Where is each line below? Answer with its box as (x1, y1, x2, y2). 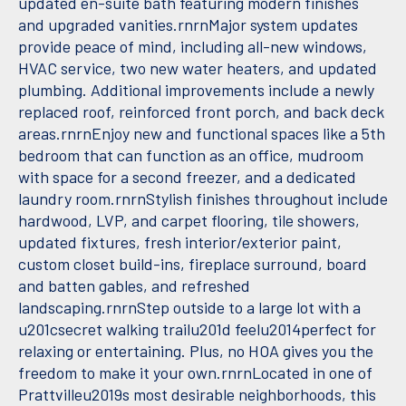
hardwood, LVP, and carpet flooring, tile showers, (18, 210, 360, 231)
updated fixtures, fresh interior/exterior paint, (18, 232, 342, 253)
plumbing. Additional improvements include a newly (18, 80, 374, 101)
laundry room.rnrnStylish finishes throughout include (18, 188, 388, 209)
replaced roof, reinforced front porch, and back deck (18, 101, 384, 122)
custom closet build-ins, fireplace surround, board (18, 254, 367, 275)
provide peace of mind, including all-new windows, (18, 36, 367, 57)
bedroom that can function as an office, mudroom (18, 145, 363, 166)
